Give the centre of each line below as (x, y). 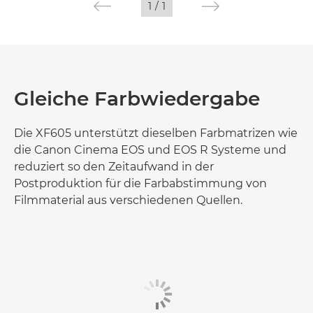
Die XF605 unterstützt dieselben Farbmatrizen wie (156, 133)
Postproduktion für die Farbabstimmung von (140, 184)
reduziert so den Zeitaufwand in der (114, 167)
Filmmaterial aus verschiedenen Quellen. (128, 201)
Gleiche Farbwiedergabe (137, 99)
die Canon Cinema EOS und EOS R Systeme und (150, 150)
